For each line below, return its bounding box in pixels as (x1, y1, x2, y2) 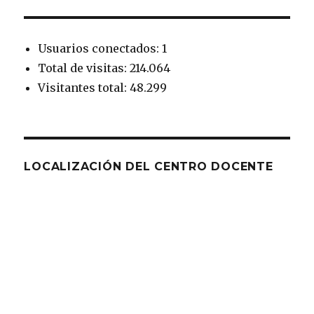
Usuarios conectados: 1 (38, 41, 168, 55)
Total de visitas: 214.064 (38, 61, 171, 75)
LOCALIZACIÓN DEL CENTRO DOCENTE (24, 160, 273, 173)
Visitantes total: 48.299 (38, 81, 168, 95)
